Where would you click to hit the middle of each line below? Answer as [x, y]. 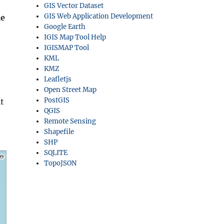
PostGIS [57, 100]
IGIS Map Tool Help [75, 37]
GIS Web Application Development [99, 16]
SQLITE [56, 153]
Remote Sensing [70, 121]
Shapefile [59, 132]
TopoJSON [60, 163]
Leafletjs [58, 79]
